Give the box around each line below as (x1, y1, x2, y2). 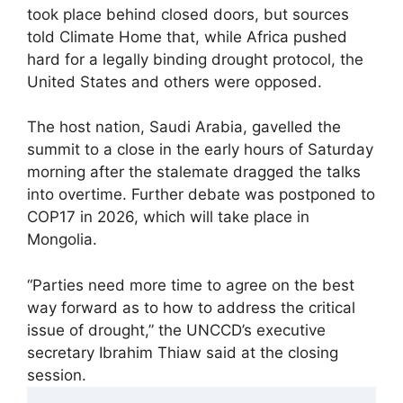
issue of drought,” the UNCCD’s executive (27, 320, 326, 339)
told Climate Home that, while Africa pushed (27, 27, 347, 46)
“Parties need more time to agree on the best (27, 275, 354, 294)
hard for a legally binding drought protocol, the (27, 49, 363, 68)
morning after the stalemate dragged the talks (27, 163, 361, 182)
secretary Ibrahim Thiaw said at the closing (27, 343, 338, 362)
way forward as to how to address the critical (27, 298, 355, 317)
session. (27, 365, 86, 384)
